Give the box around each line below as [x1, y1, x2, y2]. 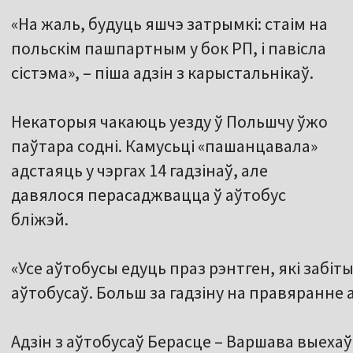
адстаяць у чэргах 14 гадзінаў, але [11, 159, 268, 182]
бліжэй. [11, 208, 69, 231]
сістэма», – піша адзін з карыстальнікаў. [11, 61, 314, 84]
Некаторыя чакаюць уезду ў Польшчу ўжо [11, 110, 328, 133]
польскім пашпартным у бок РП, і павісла [11, 37, 326, 60]
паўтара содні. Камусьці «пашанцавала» [11, 135, 318, 158]
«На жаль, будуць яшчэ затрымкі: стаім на [11, 13, 328, 35]
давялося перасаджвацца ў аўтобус [11, 184, 286, 206]
